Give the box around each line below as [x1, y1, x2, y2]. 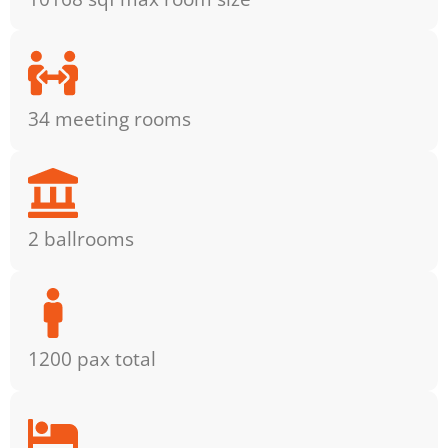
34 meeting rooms [27, 104, 191, 132]
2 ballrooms [27, 225, 134, 253]
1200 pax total [27, 345, 156, 373]
